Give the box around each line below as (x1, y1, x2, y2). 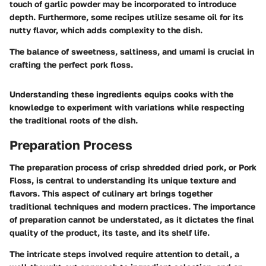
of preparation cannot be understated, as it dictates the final (9, 214, 254, 225)
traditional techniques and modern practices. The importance (9, 201, 255, 212)
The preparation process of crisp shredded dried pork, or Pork (9, 162, 256, 173)
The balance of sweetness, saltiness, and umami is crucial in (9, 46, 254, 56)
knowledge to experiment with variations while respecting (9, 102, 245, 112)
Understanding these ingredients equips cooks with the (9, 88, 233, 99)
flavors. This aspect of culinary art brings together (9, 188, 213, 199)
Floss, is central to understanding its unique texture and (9, 175, 236, 186)
